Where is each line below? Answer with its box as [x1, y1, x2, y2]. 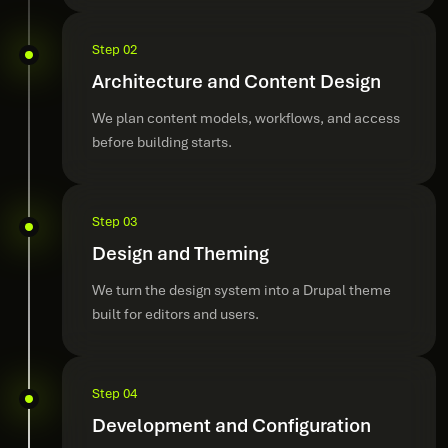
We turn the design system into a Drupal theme [92, 281, 391, 299]
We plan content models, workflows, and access [92, 109, 400, 127]
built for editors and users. [92, 305, 259, 323]
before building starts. [92, 133, 232, 151]
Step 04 [92, 385, 137, 402]
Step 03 [92, 213, 137, 230]
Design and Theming [92, 241, 269, 266]
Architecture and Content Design [92, 69, 381, 94]
